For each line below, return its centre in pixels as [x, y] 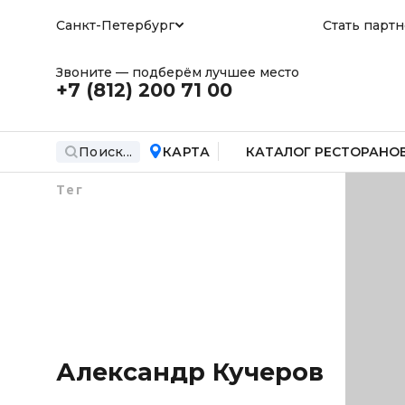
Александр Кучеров [190, 372]
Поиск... [105, 151]
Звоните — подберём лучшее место [178, 72]
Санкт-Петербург [115, 25]
